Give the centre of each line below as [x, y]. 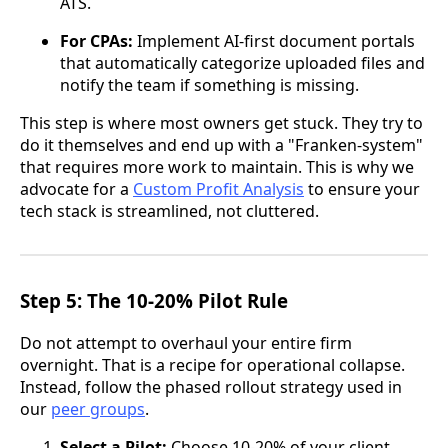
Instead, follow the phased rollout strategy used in [211, 386]
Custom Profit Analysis [218, 189]
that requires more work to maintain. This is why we [217, 167]
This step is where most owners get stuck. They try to [221, 123]
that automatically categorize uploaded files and [242, 63]
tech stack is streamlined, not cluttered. [169, 211]
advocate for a [76, 189]
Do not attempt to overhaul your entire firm [186, 342]
